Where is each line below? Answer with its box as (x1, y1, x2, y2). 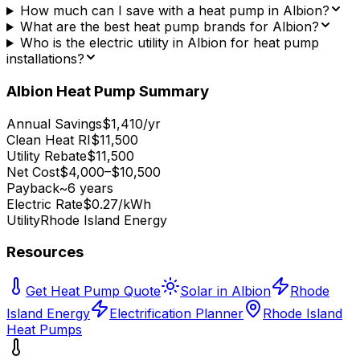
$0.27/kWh (83, 195, 151, 212)
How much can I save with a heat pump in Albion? (19, 2, 329, 19)
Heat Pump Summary (53, 81, 209, 100)
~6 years (59, 179, 113, 196)
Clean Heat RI (6, 131, 91, 148)
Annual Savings (6, 115, 102, 132)
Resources (6, 243, 84, 262)
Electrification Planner (109, 305, 243, 321)
